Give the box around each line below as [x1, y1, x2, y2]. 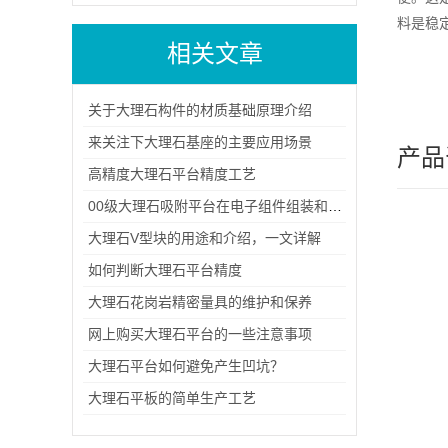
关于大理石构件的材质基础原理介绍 [88, 102, 312, 118]
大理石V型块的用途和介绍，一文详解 [88, 230, 321, 246]
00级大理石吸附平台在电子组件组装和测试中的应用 [328, 198, 342, 214]
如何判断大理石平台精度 [88, 262, 242, 278]
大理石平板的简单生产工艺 [88, 390, 256, 406]
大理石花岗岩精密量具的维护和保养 [88, 294, 312, 310]
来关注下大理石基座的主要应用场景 [88, 134, 312, 150]
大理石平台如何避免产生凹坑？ [88, 358, 284, 374]
